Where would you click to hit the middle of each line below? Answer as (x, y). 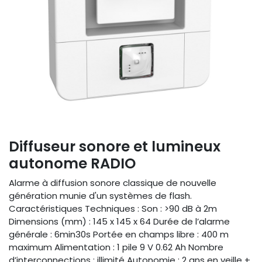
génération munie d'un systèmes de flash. (100, 196)
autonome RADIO (72, 164)
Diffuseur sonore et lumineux (115, 147)
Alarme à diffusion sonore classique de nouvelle (113, 183)
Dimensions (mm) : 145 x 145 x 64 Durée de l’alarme (119, 222)
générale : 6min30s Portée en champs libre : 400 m (119, 235)
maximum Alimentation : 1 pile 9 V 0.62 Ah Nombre (116, 247)
